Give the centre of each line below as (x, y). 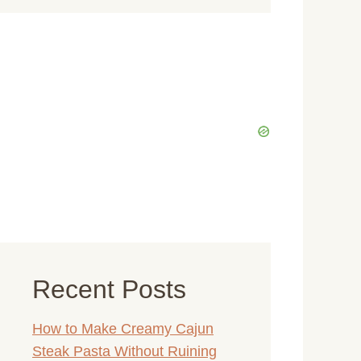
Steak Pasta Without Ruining (124, 351)
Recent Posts (109, 289)
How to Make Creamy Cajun (123, 328)
